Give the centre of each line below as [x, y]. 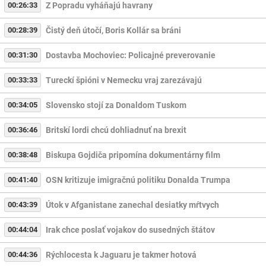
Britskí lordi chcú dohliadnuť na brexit [116, 130]
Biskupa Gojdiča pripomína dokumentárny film [133, 155]
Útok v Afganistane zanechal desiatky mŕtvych [132, 205]
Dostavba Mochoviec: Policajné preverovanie [130, 56]
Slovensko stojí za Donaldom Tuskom [116, 105]
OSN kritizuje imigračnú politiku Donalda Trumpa [138, 180]
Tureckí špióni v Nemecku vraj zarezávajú [123, 80]
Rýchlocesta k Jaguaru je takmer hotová [121, 255]
